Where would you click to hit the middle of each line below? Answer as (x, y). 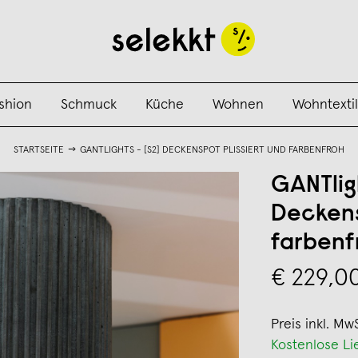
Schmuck (88, 105)
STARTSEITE (39, 150)
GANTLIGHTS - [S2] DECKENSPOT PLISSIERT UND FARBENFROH (212, 150)
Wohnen (238, 105)
